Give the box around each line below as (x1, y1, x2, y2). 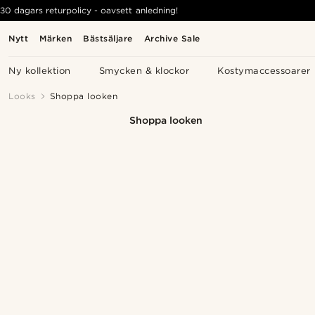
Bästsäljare (83, 33, 133, 44)
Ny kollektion (8, 65, 71, 76)
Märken (39, 33, 72, 44)
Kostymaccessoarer (217, 65, 311, 76)
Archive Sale (143, 33, 200, 44)
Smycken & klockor (98, 65, 190, 76)
